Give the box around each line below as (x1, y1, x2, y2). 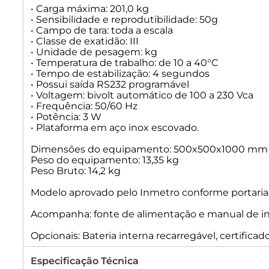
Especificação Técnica (31, 255, 139, 267)
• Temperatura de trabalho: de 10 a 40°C (31, 57, 219, 69)
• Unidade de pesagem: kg (31, 46, 157, 58)
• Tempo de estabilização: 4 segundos (31, 68, 210, 80)
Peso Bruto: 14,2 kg (31, 165, 121, 177)
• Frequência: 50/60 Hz (31, 100, 138, 112)
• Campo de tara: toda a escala (31, 25, 173, 37)
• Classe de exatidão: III (31, 35, 139, 47)
